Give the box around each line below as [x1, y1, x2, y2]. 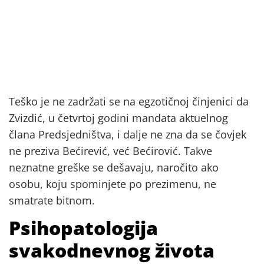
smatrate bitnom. [9, 193, 95, 207]
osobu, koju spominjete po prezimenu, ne [9, 176, 216, 191]
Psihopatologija [9, 215, 158, 241]
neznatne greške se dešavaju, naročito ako [9, 160, 219, 174]
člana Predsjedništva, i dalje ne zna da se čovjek [9, 127, 246, 141]
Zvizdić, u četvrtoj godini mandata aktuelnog [9, 110, 228, 125]
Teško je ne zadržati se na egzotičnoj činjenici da [9, 94, 249, 108]
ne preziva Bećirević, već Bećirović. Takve [9, 143, 212, 158]
